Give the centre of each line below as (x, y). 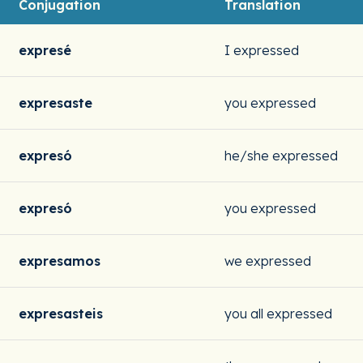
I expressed (262, 50)
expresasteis (61, 314)
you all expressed (278, 314)
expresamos (60, 261)
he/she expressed (281, 156)
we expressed (268, 261)
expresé (45, 50)
